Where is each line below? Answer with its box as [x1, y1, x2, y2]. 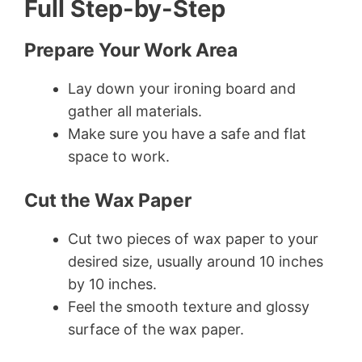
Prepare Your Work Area [24, 39, 238, 62]
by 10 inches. [68, 276, 157, 293]
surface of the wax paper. [68, 321, 244, 339]
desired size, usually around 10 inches [68, 253, 323, 271]
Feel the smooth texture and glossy [68, 298, 309, 316]
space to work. [68, 148, 170, 166]
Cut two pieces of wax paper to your [68, 230, 318, 248]
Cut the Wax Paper [24, 189, 192, 213]
